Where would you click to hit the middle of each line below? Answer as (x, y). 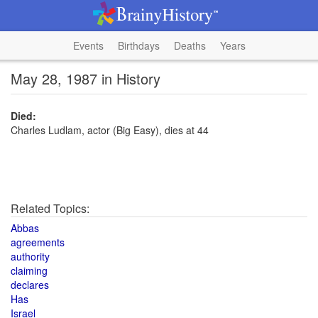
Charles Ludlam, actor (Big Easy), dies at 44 (110, 130)
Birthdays (138, 45)
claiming (29, 270)
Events (88, 45)
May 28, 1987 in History (86, 78)
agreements (38, 242)
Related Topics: (50, 208)
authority (30, 256)
